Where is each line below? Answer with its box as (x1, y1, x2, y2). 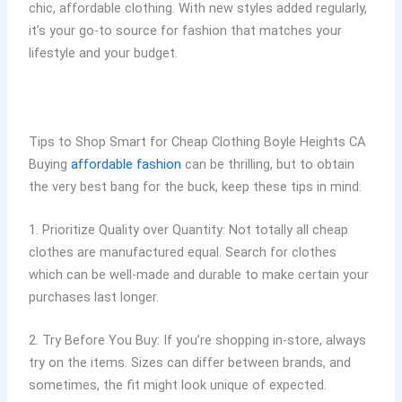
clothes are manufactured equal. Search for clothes (28, 244, 336, 261)
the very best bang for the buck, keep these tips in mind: (28, 178, 362, 195)
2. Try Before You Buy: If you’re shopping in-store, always (28, 332, 366, 349)
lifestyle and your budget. (28, 45, 178, 62)
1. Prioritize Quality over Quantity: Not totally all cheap (28, 222, 348, 239)
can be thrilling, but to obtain (180, 155, 354, 172)
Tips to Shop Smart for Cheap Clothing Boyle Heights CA (28, 133, 366, 150)
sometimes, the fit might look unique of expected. (28, 377, 327, 394)
